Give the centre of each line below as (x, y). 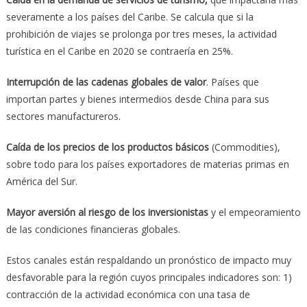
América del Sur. (41, 181)
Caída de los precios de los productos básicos (107, 147)
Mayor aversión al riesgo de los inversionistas (107, 212)
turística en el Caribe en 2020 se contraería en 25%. (119, 51)
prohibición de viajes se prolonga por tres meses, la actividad (141, 34)
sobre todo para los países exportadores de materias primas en (147, 164)
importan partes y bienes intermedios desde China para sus (137, 99)
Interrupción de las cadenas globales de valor (106, 82)
